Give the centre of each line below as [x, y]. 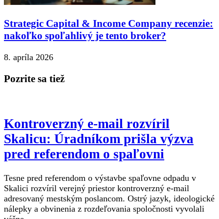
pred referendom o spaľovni [84, 154]
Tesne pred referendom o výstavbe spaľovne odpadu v [100, 178]
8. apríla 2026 [29, 57]
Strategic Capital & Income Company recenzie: [109, 23]
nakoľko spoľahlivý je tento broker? [85, 35]
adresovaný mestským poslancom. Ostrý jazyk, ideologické [109, 198]
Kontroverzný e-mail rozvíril [87, 124]
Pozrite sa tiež [34, 78]
